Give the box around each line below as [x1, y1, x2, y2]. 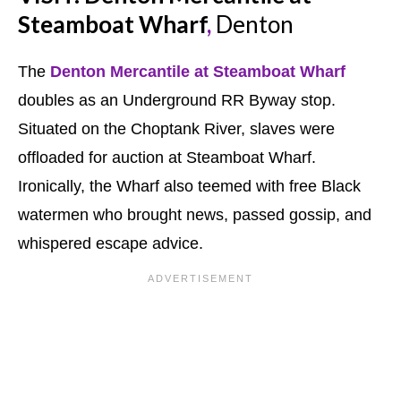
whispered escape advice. [18, 235, 203, 253]
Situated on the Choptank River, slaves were [18, 120, 335, 139]
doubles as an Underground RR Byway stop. [18, 91, 336, 110]
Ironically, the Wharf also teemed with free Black [18, 177, 361, 196]
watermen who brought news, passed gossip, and [18, 206, 371, 225]
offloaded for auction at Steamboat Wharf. [18, 149, 316, 167]
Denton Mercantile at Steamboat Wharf [50, 63, 346, 81]
